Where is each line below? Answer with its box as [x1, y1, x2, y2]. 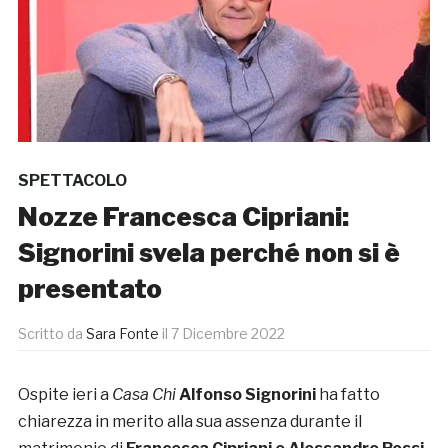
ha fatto [318, 385, 380, 405]
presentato [17, 273, 162, 305]
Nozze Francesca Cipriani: [17, 201, 349, 233]
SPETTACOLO [17, 171, 127, 191]
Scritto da [17, 325, 86, 343]
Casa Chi [111, 385, 179, 405]
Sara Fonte [85, 325, 159, 343]
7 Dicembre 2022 [170, 325, 285, 343]
